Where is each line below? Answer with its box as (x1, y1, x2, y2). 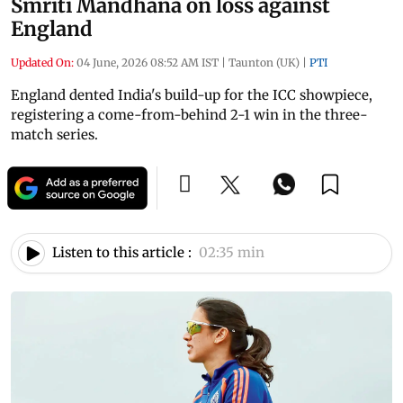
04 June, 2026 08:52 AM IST (76, 55, 219, 69)
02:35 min (199, 244, 264, 262)
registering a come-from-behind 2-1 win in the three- (11, 105, 368, 123)
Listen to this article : (52, 244, 192, 262)
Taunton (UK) (228, 55, 300, 69)
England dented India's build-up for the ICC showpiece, (11, 85, 372, 103)
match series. (11, 125, 98, 143)
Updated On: (11, 55, 74, 69)
